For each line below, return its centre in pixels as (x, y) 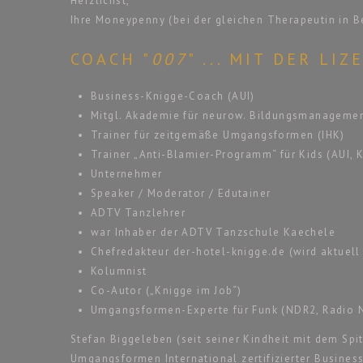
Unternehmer (127, 173)
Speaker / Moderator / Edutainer (181, 193)
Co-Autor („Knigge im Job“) (167, 290)
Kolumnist (119, 271)
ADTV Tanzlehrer (138, 212)
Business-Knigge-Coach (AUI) (173, 96)
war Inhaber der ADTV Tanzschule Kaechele (214, 232)
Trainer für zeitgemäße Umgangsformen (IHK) (218, 135)
